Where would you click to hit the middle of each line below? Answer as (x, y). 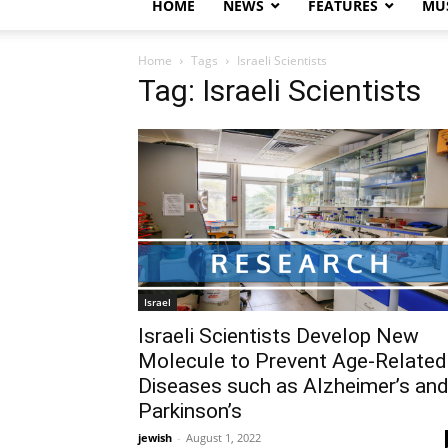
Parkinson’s (190, 410)
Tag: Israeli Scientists (279, 90)
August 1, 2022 (223, 437)
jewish (155, 437)
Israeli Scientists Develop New (278, 335)
